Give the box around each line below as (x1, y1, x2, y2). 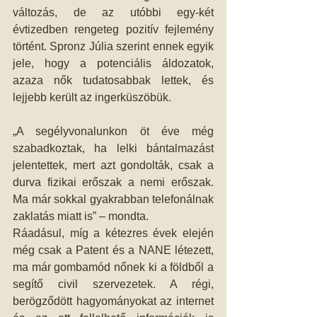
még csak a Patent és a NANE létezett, (13, 244, 214, 256)
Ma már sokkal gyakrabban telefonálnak (13, 193, 214, 205)
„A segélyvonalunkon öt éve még (13, 125, 214, 137)
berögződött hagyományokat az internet (13, 295, 214, 307)
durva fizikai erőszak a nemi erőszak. (13, 176, 214, 188)
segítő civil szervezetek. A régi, (13, 278, 214, 290)
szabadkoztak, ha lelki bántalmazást (13, 142, 214, 154)
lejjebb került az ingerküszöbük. (13, 91, 171, 103)
